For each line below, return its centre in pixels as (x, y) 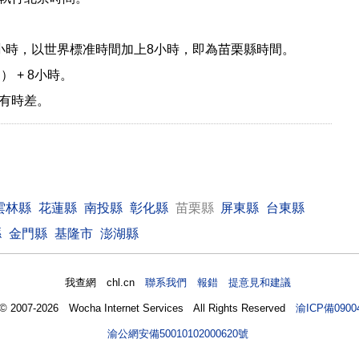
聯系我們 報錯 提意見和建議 (218, 283)
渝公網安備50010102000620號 (178, 334)
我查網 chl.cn (105, 283)
